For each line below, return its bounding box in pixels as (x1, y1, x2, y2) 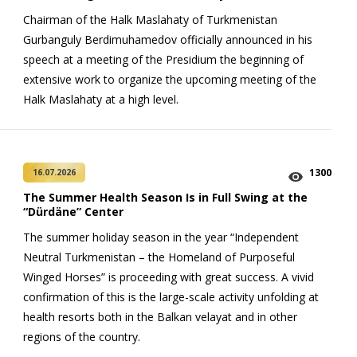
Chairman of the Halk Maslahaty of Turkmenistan (23, 11, 277, 27)
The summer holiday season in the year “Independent (23, 229, 299, 245)
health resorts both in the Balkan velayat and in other (23, 309, 297, 325)
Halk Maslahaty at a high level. (23, 91, 178, 107)
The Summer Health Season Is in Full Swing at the (23, 190, 308, 206)
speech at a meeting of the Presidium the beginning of (23, 51, 304, 67)
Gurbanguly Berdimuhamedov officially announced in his (23, 31, 312, 47)
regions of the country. (23, 329, 140, 345)
